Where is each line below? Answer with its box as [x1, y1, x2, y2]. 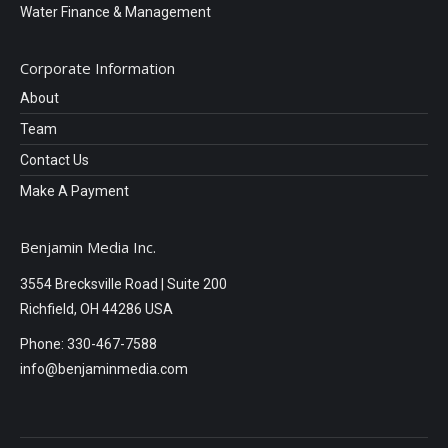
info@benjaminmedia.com [20, 360, 188, 377]
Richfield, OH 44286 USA [20, 300, 173, 317]
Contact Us [20, 151, 89, 168]
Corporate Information [20, 57, 175, 78]
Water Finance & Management [20, 3, 211, 20]
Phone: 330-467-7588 [20, 335, 157, 352]
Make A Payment [20, 182, 129, 199]
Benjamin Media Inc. [20, 236, 156, 257]
